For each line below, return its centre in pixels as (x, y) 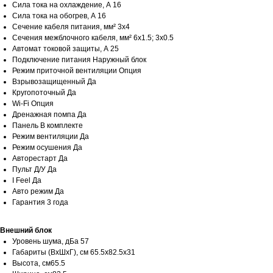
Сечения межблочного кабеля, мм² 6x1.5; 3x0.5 (93, 38)
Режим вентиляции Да (51, 137)
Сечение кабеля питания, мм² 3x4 (71, 27)
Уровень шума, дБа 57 (51, 242)
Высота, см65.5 (39, 264)
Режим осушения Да (47, 148)
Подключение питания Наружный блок (79, 60)
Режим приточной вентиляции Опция (77, 71)
